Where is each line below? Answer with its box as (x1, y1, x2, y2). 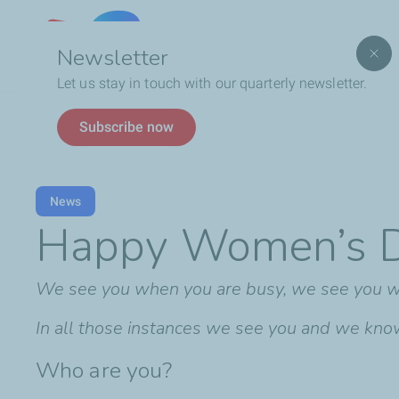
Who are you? (36, 354, 173, 386)
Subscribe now (79, 118, 174, 135)
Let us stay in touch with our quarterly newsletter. (57, 75, 371, 92)
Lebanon (161, 37, 211, 53)
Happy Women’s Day (84, 111, 196, 126)
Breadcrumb (36, 109, 112, 126)
